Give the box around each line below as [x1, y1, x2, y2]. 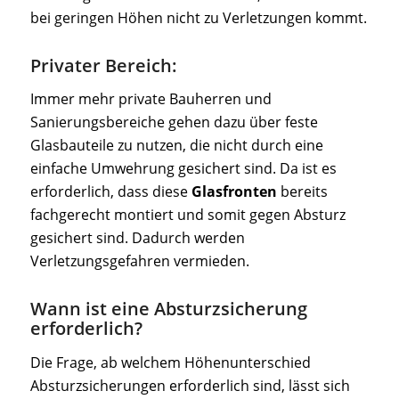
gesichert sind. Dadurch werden [29, 228, 245, 248]
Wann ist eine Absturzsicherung [29, 297, 307, 322]
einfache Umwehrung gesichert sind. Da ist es [29, 159, 337, 179]
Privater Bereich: [29, 53, 177, 77]
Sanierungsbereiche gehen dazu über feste [29, 112, 318, 133]
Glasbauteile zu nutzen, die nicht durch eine [29, 135, 323, 156]
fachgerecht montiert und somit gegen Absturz [29, 205, 346, 225]
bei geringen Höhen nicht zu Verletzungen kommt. [29, 7, 367, 28]
